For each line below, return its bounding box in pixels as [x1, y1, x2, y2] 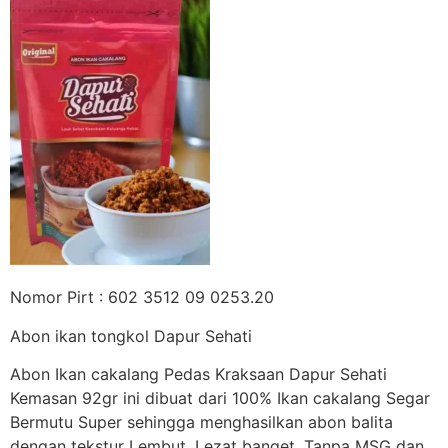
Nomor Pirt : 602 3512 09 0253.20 [10, 287, 274, 308]
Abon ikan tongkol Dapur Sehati [10, 325, 252, 346]
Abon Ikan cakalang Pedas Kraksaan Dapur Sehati [10, 364, 387, 385]
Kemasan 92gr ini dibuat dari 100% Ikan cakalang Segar [10, 388, 430, 409]
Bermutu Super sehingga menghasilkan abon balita [10, 412, 393, 433]
